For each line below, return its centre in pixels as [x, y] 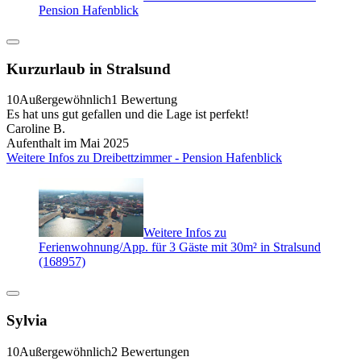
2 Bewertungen [150, 351]
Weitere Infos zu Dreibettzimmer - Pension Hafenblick [144, 158]
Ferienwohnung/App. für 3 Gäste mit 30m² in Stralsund [180, 247]
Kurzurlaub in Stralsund [89, 68]
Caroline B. [36, 129]
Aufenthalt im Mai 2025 [68, 143]
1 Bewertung [144, 100]
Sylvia [27, 321]
